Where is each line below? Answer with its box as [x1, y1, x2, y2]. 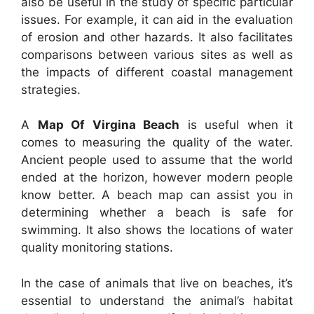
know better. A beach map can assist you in [21, 188, 293, 203]
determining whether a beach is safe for [21, 205, 293, 220]
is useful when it [179, 118, 293, 132]
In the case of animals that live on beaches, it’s [21, 275, 293, 290]
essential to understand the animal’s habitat [21, 293, 293, 308]
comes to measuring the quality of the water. [21, 135, 293, 150]
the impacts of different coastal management [21, 64, 293, 79]
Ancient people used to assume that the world [21, 153, 293, 168]
